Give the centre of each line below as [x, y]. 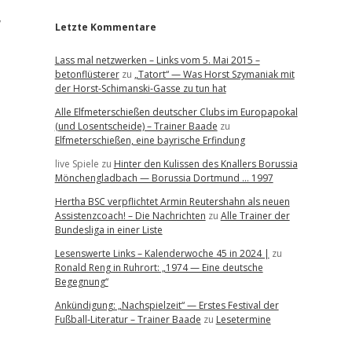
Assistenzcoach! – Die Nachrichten [130, 216]
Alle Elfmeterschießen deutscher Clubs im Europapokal [176, 112]
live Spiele [77, 164]
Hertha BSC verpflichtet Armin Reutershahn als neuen [172, 202]
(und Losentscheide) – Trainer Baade [136, 126]
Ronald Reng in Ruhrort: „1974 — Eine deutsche [159, 268]
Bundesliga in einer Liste [108, 230]
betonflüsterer [87, 74]
